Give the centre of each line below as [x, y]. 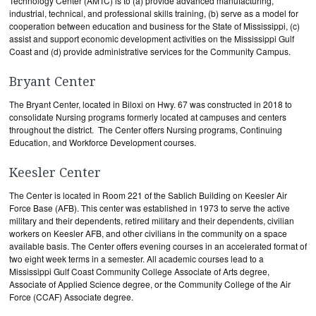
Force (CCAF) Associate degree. [71, 297]
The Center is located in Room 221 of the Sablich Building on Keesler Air [148, 195]
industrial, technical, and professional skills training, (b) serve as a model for [154, 13]
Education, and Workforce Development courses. [103, 142]
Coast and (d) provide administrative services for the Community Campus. [150, 51]
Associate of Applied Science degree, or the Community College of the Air [150, 284]
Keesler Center [55, 172]
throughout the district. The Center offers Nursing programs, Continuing [146, 129]
